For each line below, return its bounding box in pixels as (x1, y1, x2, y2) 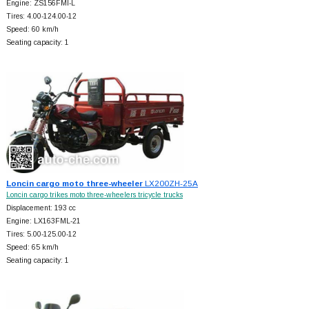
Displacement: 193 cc (6, 204, 76, 212)
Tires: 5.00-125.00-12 (6, 230, 77, 239)
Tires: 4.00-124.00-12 (6, 12, 77, 20)
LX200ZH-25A (142, 179, 198, 188)
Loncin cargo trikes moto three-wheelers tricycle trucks (6, 191, 183, 199)
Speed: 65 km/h (6, 243, 59, 252)
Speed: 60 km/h (6, 25, 59, 33)
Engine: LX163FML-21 (6, 217, 81, 226)
